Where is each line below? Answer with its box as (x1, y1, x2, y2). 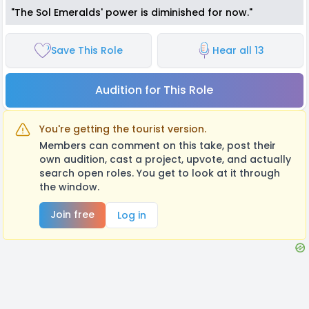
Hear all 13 (212, 43, 265, 57)
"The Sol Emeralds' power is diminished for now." (11, 5, 252, 19)
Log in (117, 208, 146, 222)
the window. (39, 179, 99, 194)
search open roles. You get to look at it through (39, 166, 280, 180)
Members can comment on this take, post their (39, 138, 276, 152)
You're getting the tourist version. (39, 121, 206, 136)
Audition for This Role (95, 81, 214, 98)
